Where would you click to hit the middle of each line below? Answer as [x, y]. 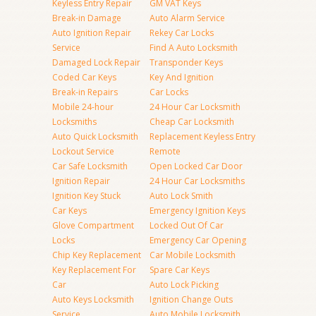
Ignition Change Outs [191, 299]
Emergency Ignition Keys [197, 211]
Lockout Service [83, 151]
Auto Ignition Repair [92, 33]
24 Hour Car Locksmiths [197, 181]
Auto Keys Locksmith [93, 299]
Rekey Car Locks [182, 33]
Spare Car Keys [180, 270]
